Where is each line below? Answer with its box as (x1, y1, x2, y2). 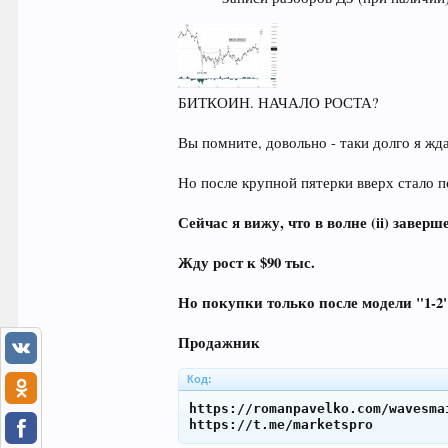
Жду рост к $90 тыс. (178, 251, 316, 273)
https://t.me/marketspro (189, 416, 374, 432)
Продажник (178, 331, 261, 353)
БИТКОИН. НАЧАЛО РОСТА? (178, 92, 380, 112)
